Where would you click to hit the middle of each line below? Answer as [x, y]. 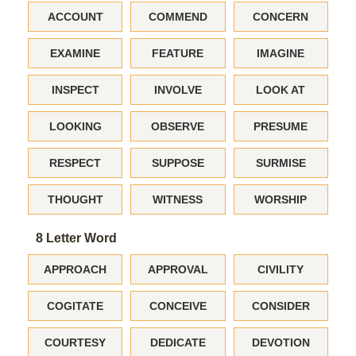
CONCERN [281, 17]
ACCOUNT [75, 17]
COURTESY [75, 342]
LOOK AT [281, 90]
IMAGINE [281, 53]
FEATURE [178, 53]
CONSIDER [281, 306]
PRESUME [281, 126]
